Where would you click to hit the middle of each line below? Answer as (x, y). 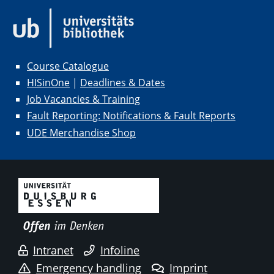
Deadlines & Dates (123, 83)
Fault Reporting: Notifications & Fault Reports (131, 116)
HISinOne (48, 83)
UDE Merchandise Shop (81, 132)
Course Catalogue (68, 66)
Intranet (53, 250)
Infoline (120, 250)
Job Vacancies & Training (83, 99)
